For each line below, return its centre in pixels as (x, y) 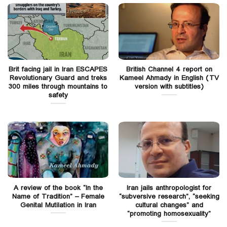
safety (58, 96)
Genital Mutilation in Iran (58, 205)
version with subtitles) (169, 87)
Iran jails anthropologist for (169, 188)
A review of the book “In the (58, 188)
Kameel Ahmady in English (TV (169, 78)
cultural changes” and (169, 205)
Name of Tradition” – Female (58, 196)
